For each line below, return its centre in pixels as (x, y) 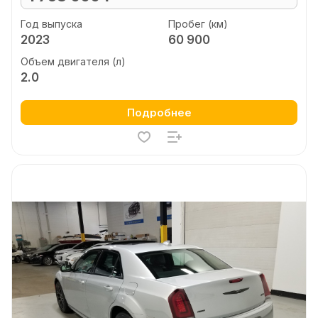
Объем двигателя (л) (73, 61)
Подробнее (159, 113)
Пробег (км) (198, 23)
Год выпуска (51, 23)
